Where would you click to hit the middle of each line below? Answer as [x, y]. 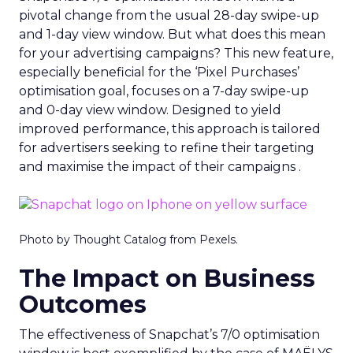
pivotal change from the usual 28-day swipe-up [169, 15]
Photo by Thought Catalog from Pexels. [128, 240]
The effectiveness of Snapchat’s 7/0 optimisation [169, 335]
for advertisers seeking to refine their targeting [167, 147]
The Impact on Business [167, 279]
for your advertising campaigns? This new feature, [176, 53]
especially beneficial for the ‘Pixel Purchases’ [159, 72]
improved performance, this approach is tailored [170, 128]
